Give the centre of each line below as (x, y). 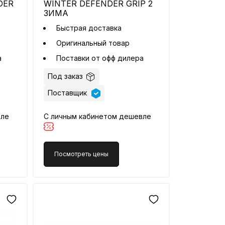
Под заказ (66, 76)
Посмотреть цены (82, 154)
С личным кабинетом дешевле (98, 117)
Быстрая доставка (89, 28)
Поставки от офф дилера (101, 58)
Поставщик (69, 92)
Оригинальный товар (93, 43)
